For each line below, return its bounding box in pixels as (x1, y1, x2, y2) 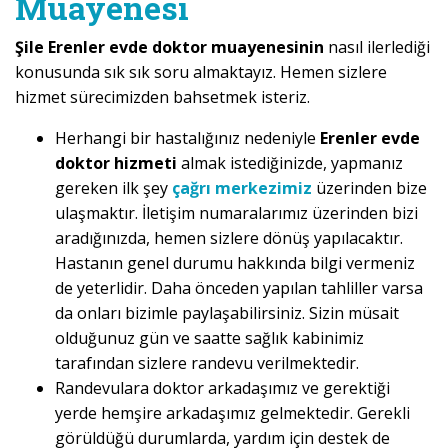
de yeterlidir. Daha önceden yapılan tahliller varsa (55, 277, 423, 300)
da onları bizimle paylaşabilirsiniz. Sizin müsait (55, 302, 399, 325)
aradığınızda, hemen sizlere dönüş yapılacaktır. (55, 227, 403, 250)
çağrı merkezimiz (172, 177, 312, 200)
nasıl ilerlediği (328, 36, 430, 59)
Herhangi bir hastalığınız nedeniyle (55, 127, 320, 150)
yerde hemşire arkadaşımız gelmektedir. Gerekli (55, 402, 410, 425)
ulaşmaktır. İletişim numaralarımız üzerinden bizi (55, 202, 418, 225)
